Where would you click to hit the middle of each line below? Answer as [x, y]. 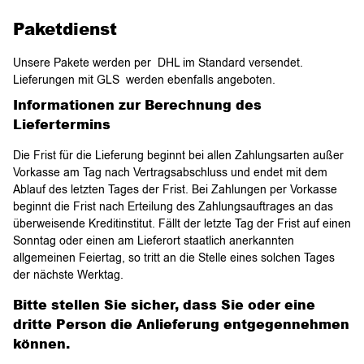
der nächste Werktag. [68, 275]
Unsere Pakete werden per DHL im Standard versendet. [158, 63]
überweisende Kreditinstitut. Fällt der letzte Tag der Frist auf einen [182, 223]
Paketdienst [65, 28]
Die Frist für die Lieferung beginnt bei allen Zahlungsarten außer [178, 155]
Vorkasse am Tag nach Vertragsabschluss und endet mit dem [170, 172]
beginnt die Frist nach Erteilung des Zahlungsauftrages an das [173, 206]
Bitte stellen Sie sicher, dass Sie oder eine [164, 305]
